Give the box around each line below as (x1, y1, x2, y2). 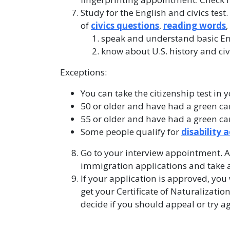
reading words (163, 20, 226, 31)
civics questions (91, 20, 159, 31)
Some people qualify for (81, 126, 181, 138)
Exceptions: (60, 66, 109, 78)
